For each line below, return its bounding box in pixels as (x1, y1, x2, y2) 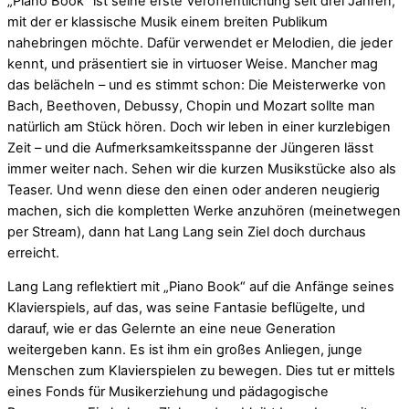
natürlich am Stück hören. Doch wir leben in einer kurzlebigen (7, 118, 391, 135)
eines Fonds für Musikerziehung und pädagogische (7, 383, 329, 401)
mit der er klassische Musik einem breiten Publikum (7, 13, 328, 30)
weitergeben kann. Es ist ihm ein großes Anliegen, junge (7, 341, 362, 359)
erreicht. (7, 244, 59, 261)
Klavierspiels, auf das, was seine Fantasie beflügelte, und (7, 299, 365, 317)
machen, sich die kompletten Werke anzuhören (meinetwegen (7, 202, 401, 219)
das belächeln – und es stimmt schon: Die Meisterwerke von (7, 76, 386, 93)
